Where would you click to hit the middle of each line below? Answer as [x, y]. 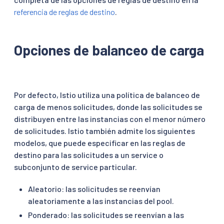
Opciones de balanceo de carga [109, 50]
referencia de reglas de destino [64, 11]
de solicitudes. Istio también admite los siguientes [104, 130]
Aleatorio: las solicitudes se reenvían [94, 188]
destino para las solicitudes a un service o [89, 154]
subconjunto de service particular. [75, 166]
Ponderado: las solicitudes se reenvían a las [106, 214]
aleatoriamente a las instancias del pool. [101, 200]
